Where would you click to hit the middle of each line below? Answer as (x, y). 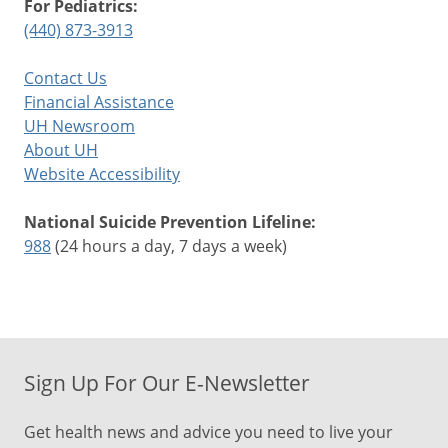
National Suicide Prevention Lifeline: (170, 222)
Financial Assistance (99, 101)
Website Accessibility (102, 173)
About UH (61, 149)
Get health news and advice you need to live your (208, 431)
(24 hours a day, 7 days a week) (169, 245)
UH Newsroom (79, 125)
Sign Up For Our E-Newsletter (167, 383)
